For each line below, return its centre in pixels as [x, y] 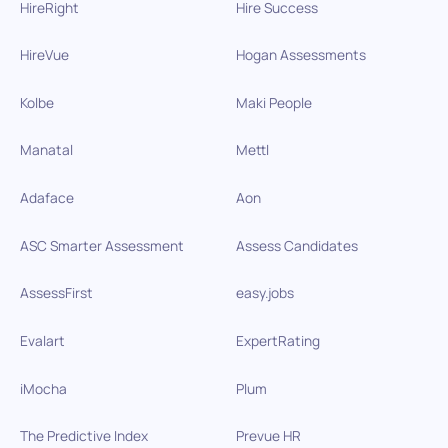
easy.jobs [264, 293]
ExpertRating [277, 340]
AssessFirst [56, 293]
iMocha [43, 388]
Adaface [46, 197]
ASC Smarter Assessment [101, 245]
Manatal [46, 150]
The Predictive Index [83, 435]
